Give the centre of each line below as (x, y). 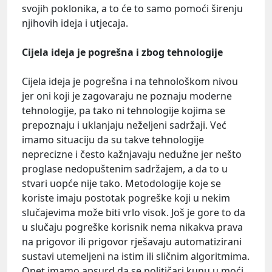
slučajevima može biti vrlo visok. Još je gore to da (134, 213)
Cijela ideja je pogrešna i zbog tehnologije (122, 53)
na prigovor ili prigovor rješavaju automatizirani (132, 242)
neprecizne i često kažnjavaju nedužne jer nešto (132, 155)
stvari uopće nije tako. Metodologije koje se (121, 184)
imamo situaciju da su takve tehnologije (113, 140)
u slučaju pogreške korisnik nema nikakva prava (132, 227)
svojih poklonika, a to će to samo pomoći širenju (132, 9)
